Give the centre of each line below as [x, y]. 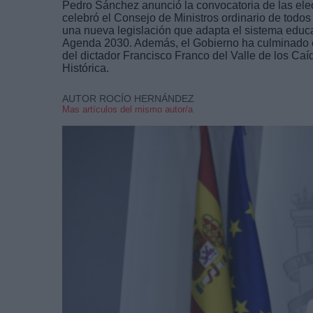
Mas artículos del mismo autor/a [128, 109]
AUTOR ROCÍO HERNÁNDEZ [128, 98]
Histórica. [86, 68]
